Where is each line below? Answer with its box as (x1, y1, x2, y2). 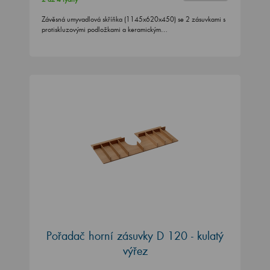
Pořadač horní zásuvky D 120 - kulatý (46, 228, 224, 243)
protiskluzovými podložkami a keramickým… (42, 25, 168, 34)
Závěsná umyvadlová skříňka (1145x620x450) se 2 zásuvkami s (42, 15, 225, 24)
